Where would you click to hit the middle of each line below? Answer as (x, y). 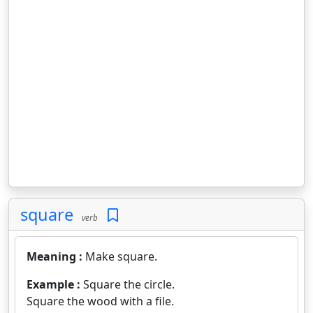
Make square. (121, 256)
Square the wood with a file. (100, 301)
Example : (55, 284)
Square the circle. (129, 284)
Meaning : (56, 256)
